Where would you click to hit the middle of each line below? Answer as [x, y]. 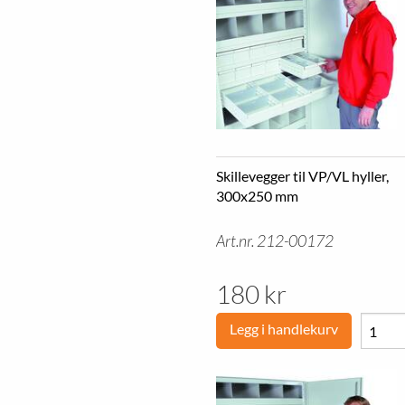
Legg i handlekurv [284, 329]
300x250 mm [257, 196]
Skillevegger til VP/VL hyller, [302, 176]
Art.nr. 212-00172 [275, 241]
